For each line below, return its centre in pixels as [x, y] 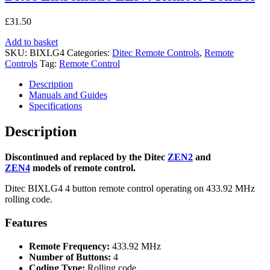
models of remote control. [83, 168]
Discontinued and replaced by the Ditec [86, 157]
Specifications [55, 106]
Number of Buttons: [70, 257]
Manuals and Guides [68, 95]
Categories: [89, 53]
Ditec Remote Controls [156, 53]
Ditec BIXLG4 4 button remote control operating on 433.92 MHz [130, 189]
